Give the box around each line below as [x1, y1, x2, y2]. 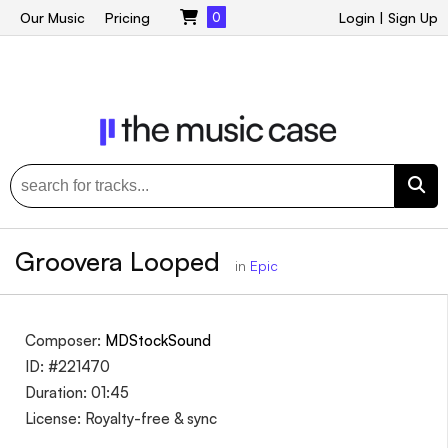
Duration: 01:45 [25, 382, 129, 402]
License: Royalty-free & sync [25, 408, 217, 428]
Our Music [20, 9, 85, 26]
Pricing [105, 9, 150, 26]
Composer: [25, 330, 105, 350]
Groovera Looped [15, 244, 227, 277]
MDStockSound [105, 330, 211, 350]
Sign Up [388, 9, 438, 26]
